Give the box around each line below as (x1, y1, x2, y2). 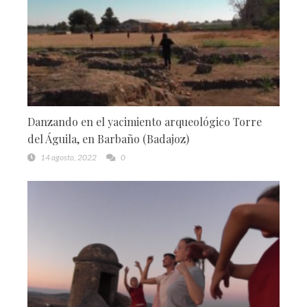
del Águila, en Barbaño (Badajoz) (27, 131, 189, 146)
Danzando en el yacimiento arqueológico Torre (27, 114, 262, 129)
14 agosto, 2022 (40, 151, 97, 162)
